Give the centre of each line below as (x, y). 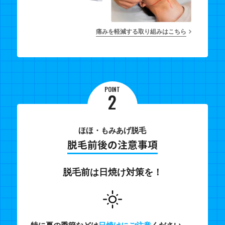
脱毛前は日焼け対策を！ (112, 173)
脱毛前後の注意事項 (112, 145)
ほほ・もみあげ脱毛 (113, 131)
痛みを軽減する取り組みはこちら (141, 32)
